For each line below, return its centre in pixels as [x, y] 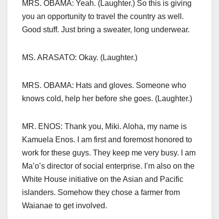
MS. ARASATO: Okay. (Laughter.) [80, 58]
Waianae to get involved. [65, 206]
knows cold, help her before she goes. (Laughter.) [107, 99]
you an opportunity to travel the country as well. [103, 17]
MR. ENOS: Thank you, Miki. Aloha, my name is [104, 127]
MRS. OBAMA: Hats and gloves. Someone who [104, 86]
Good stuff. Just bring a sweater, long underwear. [106, 30]
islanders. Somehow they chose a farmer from [101, 193]
